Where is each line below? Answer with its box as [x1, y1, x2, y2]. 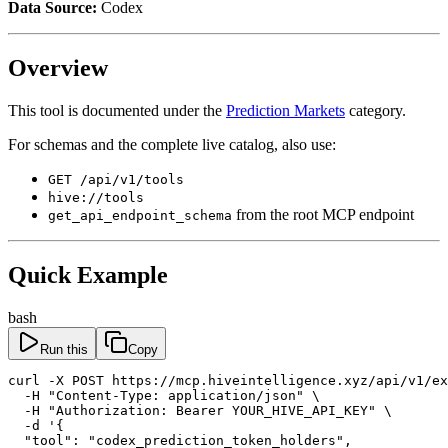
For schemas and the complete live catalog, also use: [8, 136, 336, 154]
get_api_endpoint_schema [48, 208, 232, 224]
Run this [40, 341, 88, 357]
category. [345, 102, 406, 120]
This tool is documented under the [8, 102, 226, 120]
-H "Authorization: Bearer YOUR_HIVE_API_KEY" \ [8, 402, 392, 418]
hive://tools [48, 190, 144, 206]
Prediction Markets [226, 102, 345, 120]
